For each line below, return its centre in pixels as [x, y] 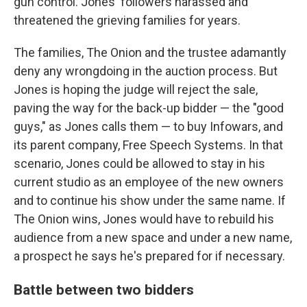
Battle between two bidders [104, 290]
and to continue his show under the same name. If [150, 201]
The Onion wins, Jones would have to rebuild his [144, 219]
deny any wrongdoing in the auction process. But [146, 71]
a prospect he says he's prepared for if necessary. [149, 256]
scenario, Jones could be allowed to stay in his [139, 164]
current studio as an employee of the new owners [149, 182]
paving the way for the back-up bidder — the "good [149, 108]
